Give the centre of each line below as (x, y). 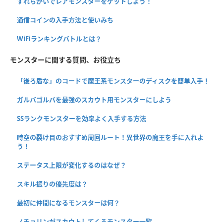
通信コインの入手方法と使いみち (65, 20)
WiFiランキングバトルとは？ (59, 38)
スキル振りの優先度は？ (52, 184)
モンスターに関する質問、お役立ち (65, 59)
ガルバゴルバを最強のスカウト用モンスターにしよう (94, 99)
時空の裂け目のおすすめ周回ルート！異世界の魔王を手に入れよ (110, 137)
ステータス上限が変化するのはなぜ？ (72, 165)
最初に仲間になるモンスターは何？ (68, 202)
